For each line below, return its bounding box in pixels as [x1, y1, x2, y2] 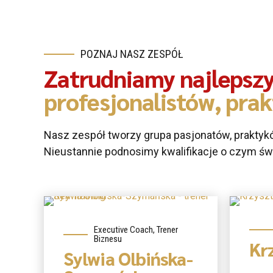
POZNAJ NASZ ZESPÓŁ [80, 48, 183, 60]
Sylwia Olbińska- [63, 246, 193, 271]
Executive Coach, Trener [94, 224, 178, 236]
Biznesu [94, 233, 122, 245]
